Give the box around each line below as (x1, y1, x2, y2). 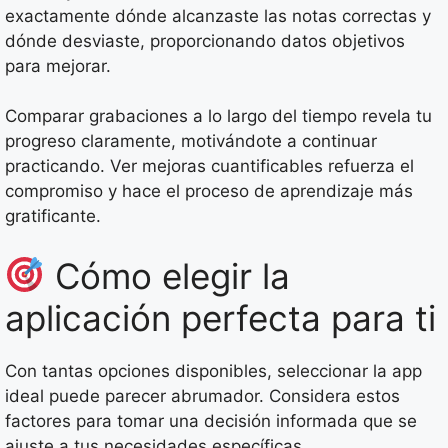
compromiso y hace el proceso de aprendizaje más (5, 181, 413, 202)
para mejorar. (5, 55, 111, 76)
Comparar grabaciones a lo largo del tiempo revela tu (5, 106, 432, 127)
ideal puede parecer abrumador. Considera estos (5, 385, 400, 406)
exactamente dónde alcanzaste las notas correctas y (5, 5, 431, 26)
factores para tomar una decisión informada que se (5, 410, 417, 431)
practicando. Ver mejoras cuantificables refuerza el (5, 156, 414, 177)
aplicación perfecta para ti (5, 296, 436, 339)
